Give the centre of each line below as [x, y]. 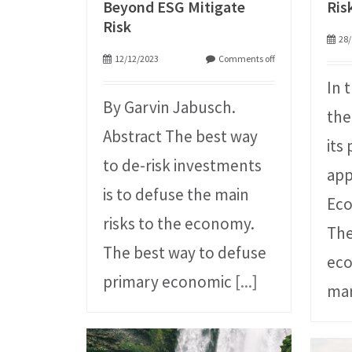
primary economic [169, 282]
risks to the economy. [179, 224]
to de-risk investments [183, 166]
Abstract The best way [181, 137]
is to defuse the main [176, 195]
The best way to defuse [185, 253]
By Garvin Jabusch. [170, 108]
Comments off [247, 59]
